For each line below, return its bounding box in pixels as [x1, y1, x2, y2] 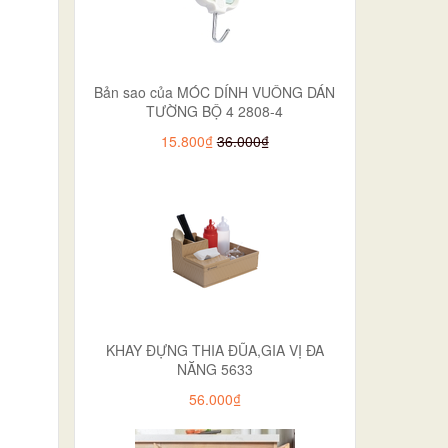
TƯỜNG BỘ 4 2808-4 [146, 100, 284, 121]
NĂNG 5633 [176, 358, 253, 379]
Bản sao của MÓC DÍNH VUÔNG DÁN [94, 81, 336, 102]
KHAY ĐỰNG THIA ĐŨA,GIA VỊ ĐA [105, 339, 324, 360]
